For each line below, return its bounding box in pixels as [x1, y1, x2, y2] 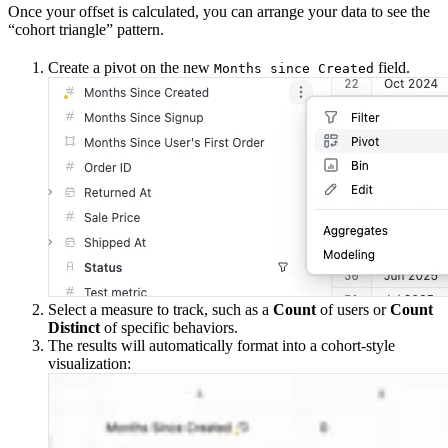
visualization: [48, 355, 131, 373]
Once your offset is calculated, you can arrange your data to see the [8, 3, 430, 21]
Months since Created [214, 61, 374, 77]
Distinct [48, 319, 100, 337]
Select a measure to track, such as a [48, 301, 273, 319]
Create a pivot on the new [48, 59, 214, 77]
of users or [316, 301, 390, 319]
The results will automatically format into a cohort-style [48, 337, 395, 355]
